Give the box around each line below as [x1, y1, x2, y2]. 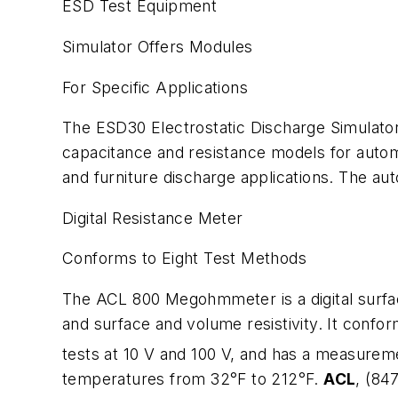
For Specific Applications [62, 77, 248, 97]
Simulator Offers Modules [62, 36, 253, 56]
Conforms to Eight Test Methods [62, 249, 306, 268]
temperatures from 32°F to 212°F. [62, 369, 324, 388]
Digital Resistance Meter [62, 208, 243, 227]
